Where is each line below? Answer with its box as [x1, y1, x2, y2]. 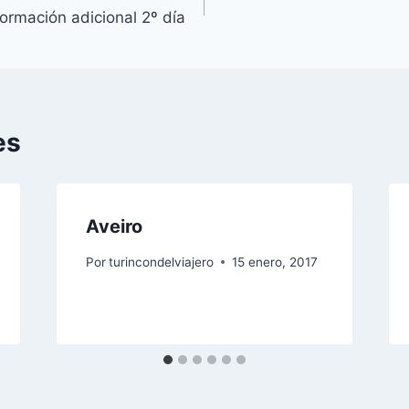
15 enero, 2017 [231, 254, 318, 269]
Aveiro [85, 215, 142, 237]
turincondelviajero [108, 254, 214, 269]
